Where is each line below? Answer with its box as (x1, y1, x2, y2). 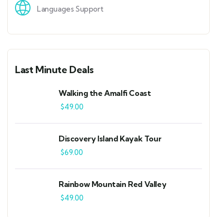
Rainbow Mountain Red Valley (59, 179, 167, 189)
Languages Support (37, 4, 104, 14)
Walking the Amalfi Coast (59, 88, 151, 98)
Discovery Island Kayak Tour (59, 134, 162, 144)
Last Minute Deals (15, 63, 93, 76)
